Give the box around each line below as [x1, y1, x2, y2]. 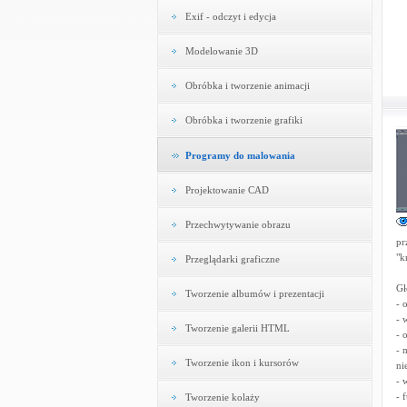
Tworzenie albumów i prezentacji [184, 288, 324, 299]
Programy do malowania [184, 150, 295, 161]
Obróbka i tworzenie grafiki [184, 114, 303, 125]
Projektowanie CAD [184, 184, 269, 195]
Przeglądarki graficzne [184, 253, 280, 264]
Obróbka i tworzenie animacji [184, 80, 310, 91]
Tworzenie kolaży [184, 392, 260, 402]
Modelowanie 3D [184, 45, 258, 56]
